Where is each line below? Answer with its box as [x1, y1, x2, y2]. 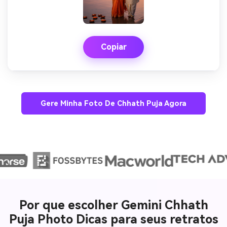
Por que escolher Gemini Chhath [19, 198, 208, 213]
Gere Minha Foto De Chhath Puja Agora [41, 99, 186, 108]
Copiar [100, 42, 127, 52]
